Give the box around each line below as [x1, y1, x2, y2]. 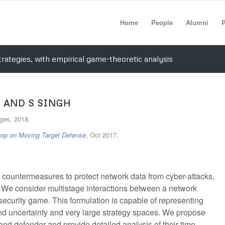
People [151, 18, 173, 27]
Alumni [185, 18, 208, 27]
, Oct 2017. [86, 130, 119, 140]
